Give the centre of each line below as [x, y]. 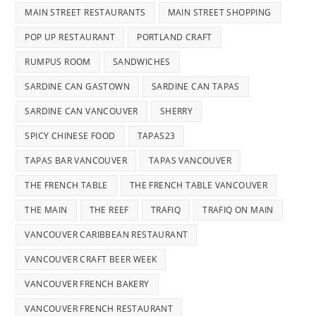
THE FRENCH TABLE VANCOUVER [199, 186]
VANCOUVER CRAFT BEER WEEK [91, 260]
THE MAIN [46, 210]
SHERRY [176, 111]
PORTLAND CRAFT [175, 37]
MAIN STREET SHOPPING [219, 13]
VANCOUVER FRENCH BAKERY [87, 284]
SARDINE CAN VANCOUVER [81, 111]
